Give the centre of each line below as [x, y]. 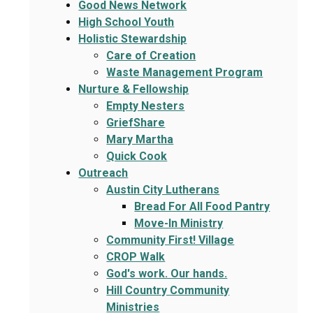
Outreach [103, 173]
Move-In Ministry [179, 224]
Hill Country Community [168, 291]
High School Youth [126, 22]
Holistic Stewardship [133, 39]
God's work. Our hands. [167, 274]
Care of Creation [151, 56]
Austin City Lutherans [163, 190]
